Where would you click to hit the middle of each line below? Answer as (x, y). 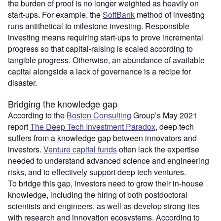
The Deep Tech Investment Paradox (93, 126)
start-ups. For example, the (55, 14)
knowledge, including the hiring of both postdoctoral (98, 194)
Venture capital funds (80, 149)
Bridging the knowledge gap (63, 103)
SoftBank (119, 14)
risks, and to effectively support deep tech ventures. (97, 172)
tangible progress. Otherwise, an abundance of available (106, 60)
